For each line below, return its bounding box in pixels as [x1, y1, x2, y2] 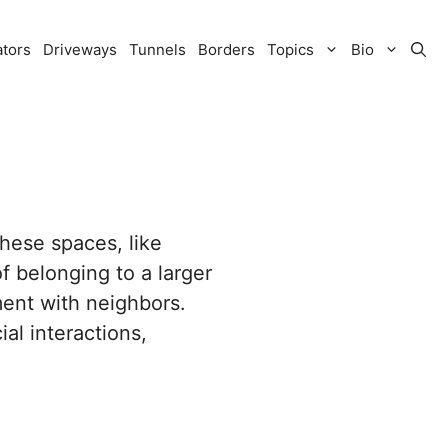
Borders [198, 40, 255, 59]
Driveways [43, 40, 117, 59]
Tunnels [129, 40, 186, 59]
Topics [267, 40, 314, 59]
